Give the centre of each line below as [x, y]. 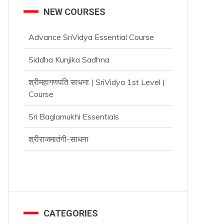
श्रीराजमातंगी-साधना [58, 139]
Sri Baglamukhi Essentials [73, 116]
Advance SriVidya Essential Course [91, 37]
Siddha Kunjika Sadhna [69, 59]
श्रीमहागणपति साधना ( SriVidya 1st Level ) [96, 82]
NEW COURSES [74, 11]
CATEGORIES [70, 213]
